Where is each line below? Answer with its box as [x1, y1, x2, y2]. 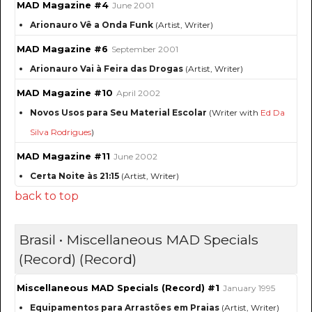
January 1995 [223, 283, 275, 294]
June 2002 [114, 151, 157, 162]
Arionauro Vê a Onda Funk [30, 19, 153, 31]
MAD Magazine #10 [17, 88, 113, 99]
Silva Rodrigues [30, 127, 91, 138]
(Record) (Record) [19, 251, 136, 268]
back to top [15, 189, 79, 203]
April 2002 [116, 88, 160, 99]
